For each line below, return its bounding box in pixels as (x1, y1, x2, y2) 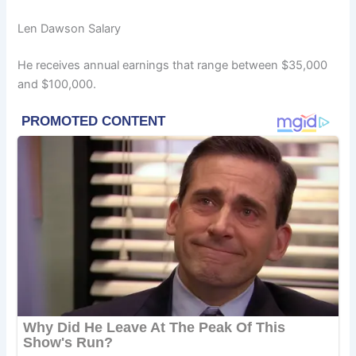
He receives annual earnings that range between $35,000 (17, 57, 328, 72)
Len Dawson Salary (17, 21, 122, 36)
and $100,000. (17, 76, 97, 91)
